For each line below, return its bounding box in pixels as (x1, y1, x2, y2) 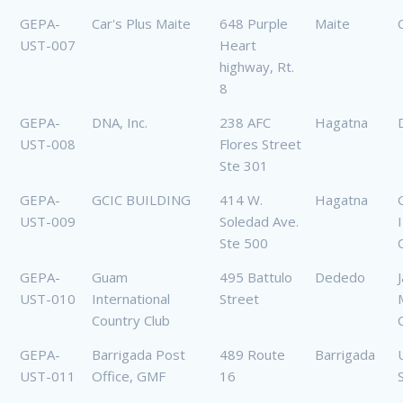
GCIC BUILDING (92, 191, 191, 210)
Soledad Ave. (219, 212, 299, 231)
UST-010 (20, 290, 76, 309)
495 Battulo (219, 268, 292, 287)
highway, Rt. (219, 58, 294, 76)
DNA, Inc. (92, 113, 148, 132)
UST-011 (20, 367, 76, 386)
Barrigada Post (92, 345, 185, 364)
